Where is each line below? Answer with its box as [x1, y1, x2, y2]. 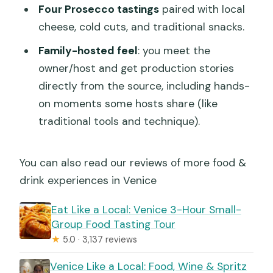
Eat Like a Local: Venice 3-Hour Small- [51, 202, 241, 216]
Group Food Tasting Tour [51, 217, 175, 231]
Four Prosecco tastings [38, 2, 159, 16]
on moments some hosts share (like [38, 97, 218, 111]
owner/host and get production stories [38, 62, 234, 76]
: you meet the [137, 44, 210, 58]
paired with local [158, 2, 245, 16]
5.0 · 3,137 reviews [60, 233, 137, 245]
